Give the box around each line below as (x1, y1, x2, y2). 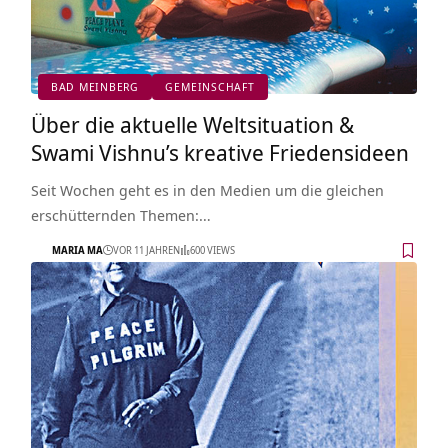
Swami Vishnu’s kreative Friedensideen (30, 136, 409, 167)
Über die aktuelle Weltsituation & (30, 108, 354, 139)
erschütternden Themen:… (30, 204, 211, 225)
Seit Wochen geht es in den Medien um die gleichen (30, 179, 384, 200)
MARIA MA (51, 243, 103, 258)
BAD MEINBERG (50, 79, 140, 95)
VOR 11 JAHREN (112, 243, 180, 258)
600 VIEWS (189, 243, 235, 258)
